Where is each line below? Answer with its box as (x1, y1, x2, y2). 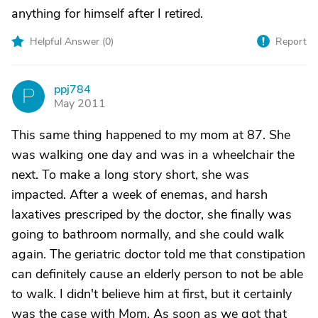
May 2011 (54, 96, 106, 111)
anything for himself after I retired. (11, 5, 203, 22)
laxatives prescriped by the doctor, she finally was (11, 206, 292, 223)
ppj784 (54, 82, 91, 97)
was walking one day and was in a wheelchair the (11, 146, 295, 163)
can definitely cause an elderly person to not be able (11, 265, 303, 283)
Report (275, 35, 307, 48)
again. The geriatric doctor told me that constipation (11, 246, 305, 263)
